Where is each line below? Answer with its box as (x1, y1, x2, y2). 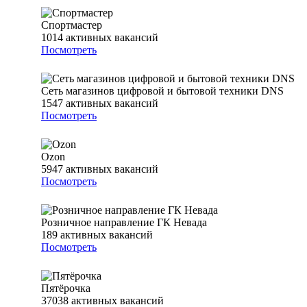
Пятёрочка (41, 282, 90, 295)
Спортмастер (41, 19, 102, 32)
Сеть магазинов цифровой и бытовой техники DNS (41, 85, 284, 97)
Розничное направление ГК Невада (41, 217, 207, 229)
